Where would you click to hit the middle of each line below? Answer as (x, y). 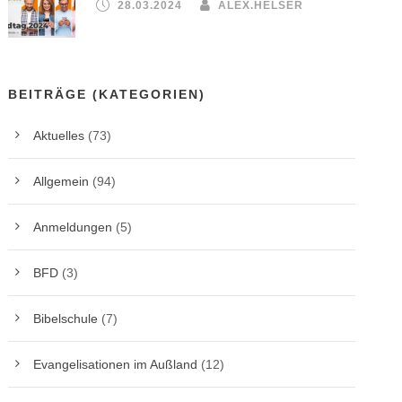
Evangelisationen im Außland (116, 364)
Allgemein (61, 181)
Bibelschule (66, 319)
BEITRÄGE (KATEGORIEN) (107, 94)
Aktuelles (59, 135)
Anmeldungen (73, 227)
